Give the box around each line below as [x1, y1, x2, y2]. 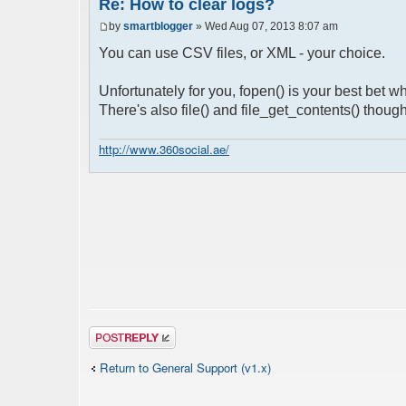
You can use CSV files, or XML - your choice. [99, 44, 385, 61]
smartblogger [123, 19, 193, 33]
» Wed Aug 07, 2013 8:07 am [193, 19, 338, 33]
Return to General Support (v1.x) [100, 359, 271, 377]
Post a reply [89, 324, 152, 342]
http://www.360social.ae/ [99, 140, 229, 159]
